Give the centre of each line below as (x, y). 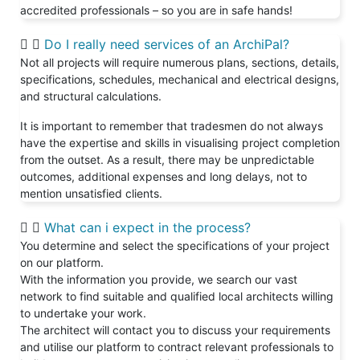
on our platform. (62, 263)
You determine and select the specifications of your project (175, 246)
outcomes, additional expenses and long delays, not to (164, 177)
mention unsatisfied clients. (93, 194)
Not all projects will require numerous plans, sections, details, (180, 63)
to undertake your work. (83, 313)
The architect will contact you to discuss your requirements (175, 330)
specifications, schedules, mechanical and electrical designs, (180, 80)
